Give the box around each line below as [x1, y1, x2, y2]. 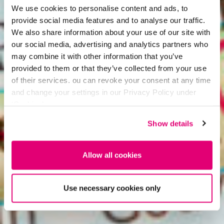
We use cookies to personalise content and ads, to [11, 3, 188, 12]
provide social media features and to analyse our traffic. [11, 15, 205, 24]
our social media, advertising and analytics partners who [11, 39, 208, 48]
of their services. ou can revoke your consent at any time [11, 75, 211, 84]
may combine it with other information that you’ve [11, 51, 183, 60]
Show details [147, 119, 193, 127]
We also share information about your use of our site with [11, 27, 210, 36]
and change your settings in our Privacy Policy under [11, 87, 196, 96]
